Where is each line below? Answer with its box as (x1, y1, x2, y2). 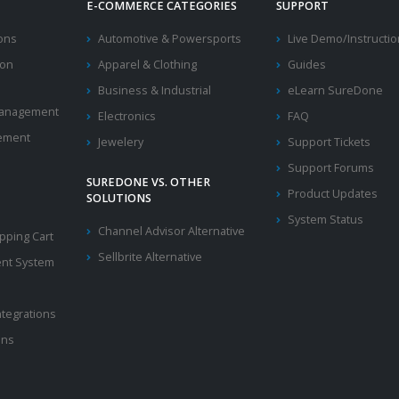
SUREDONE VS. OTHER (85, 175, 210, 191)
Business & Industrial (97, 83, 211, 99)
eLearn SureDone (288, 83, 384, 99)
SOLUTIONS (85, 191, 151, 207)
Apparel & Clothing (97, 57, 197, 73)
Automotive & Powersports (97, 31, 241, 47)
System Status (288, 212, 364, 228)
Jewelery (97, 134, 143, 151)
